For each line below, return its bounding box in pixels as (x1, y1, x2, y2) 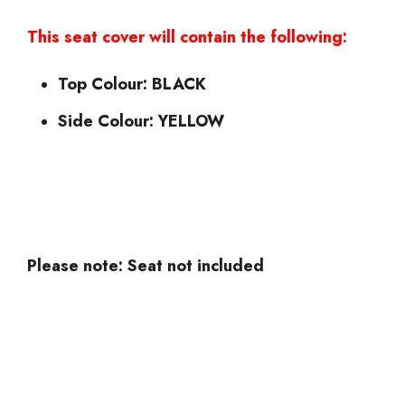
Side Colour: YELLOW (58, 108, 224, 133)
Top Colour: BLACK (58, 71, 206, 96)
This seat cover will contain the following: (27, 24, 347, 49)
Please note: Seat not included (27, 253, 264, 278)
